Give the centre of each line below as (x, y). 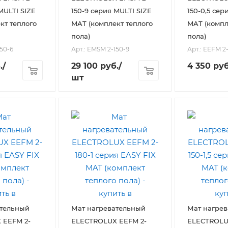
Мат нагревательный (108, 208)
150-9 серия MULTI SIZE (111, 10)
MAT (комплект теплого (112, 23)
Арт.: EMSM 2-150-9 (100, 49)
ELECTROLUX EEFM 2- (109, 221)
